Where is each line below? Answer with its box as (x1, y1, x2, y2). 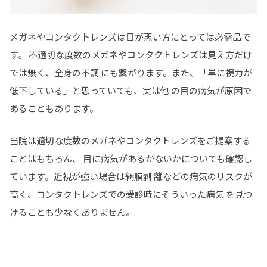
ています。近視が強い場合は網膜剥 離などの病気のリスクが (10, 170, 252, 183)
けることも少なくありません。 (10, 206, 135, 219)
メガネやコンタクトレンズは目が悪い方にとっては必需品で (10, 30, 250, 44)
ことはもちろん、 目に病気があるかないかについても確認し (10, 152, 252, 165)
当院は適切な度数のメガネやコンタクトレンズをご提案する (10, 134, 251, 147)
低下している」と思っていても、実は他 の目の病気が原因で (10, 84, 252, 97)
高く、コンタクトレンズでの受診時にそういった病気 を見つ (10, 188, 253, 201)
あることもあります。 (10, 102, 98, 115)
